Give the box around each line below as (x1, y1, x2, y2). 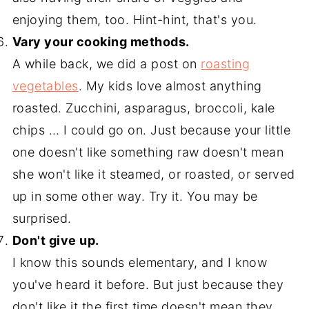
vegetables (12, 79, 79, 93)
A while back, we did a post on (12, 57, 201, 71)
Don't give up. (12, 233, 99, 248)
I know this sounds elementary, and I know (12, 255, 268, 270)
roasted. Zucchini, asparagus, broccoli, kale (12, 101, 275, 115)
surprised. (12, 211, 72, 226)
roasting (201, 57, 250, 71)
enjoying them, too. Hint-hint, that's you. (12, 12, 257, 27)
